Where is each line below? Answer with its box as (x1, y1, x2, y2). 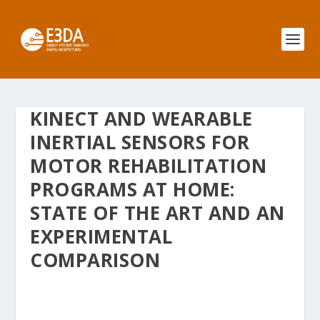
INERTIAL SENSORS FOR (30, 129, 250, 155)
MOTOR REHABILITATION (30, 153, 267, 179)
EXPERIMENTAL (30, 224, 173, 249)
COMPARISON (30, 247, 161, 273)
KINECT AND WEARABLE (30, 106, 253, 131)
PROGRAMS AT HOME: (30, 176, 235, 202)
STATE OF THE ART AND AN (30, 200, 285, 226)
